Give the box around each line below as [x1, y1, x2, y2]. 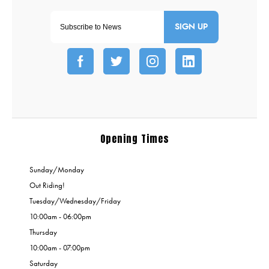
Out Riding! [29, 180, 65, 190]
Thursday [29, 227, 57, 237]
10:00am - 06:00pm [29, 211, 91, 221]
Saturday [29, 258, 58, 268]
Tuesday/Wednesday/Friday [29, 196, 121, 205]
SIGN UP [174, 22, 208, 31]
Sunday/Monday [29, 165, 84, 174]
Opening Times [100, 131, 169, 146]
